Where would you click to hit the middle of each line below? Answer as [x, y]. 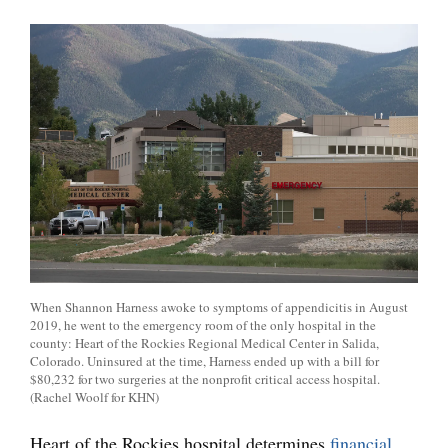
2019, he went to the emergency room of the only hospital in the [203, 324]
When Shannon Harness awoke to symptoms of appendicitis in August [219, 306]
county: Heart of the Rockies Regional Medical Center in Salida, [204, 342]
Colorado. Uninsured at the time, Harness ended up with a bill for [204, 360]
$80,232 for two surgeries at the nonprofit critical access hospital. [205, 378]
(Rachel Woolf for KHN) [94, 396]
